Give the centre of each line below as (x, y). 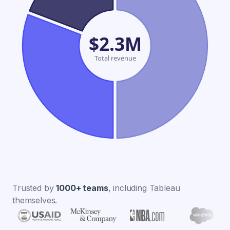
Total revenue (115, 58)
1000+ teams (82, 188)
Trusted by (34, 188)
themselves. (35, 200)
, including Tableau (144, 188)
